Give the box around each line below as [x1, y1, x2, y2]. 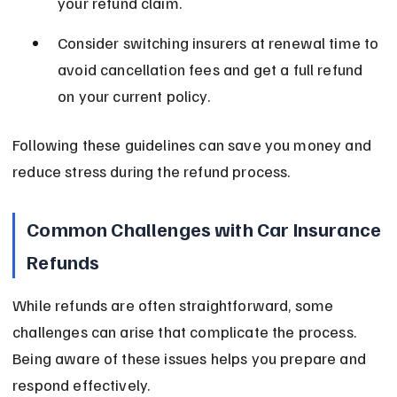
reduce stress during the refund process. [12, 161, 291, 182]
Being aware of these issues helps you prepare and [12, 348, 370, 369]
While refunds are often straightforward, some [12, 295, 338, 315]
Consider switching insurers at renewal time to [58, 33, 383, 53]
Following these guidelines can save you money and [12, 135, 376, 155]
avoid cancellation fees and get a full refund [58, 59, 367, 80]
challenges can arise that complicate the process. [12, 322, 361, 342]
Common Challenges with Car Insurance [27, 216, 385, 242]
